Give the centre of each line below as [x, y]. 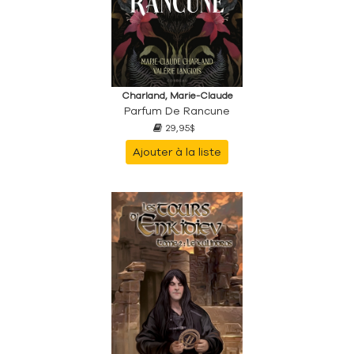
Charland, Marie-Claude [177, 95]
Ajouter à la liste [177, 152]
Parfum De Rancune [177, 111]
